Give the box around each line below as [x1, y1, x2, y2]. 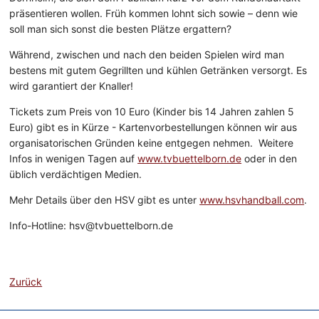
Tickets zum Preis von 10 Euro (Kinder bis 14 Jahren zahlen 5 [9, 105, 295, 118]
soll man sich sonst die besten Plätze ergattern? [9, 23, 232, 36]
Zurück [9, 276, 43, 288]
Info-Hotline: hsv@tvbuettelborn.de [9, 219, 174, 232]
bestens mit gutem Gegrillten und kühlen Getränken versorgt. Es [9, 64, 308, 77]
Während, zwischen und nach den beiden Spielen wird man [9, 48, 285, 61]
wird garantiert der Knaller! [9, 80, 134, 93]
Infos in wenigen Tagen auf [9, 152, 138, 165]
